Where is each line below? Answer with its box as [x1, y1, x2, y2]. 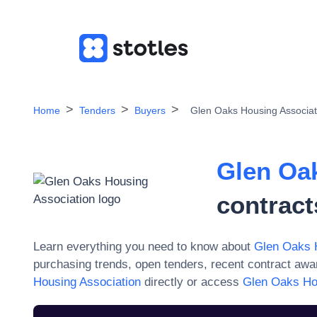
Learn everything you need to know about [33, 240, 250, 253]
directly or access [141, 275, 239, 289]
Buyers [134, 105, 166, 116]
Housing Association [33, 275, 141, 289]
